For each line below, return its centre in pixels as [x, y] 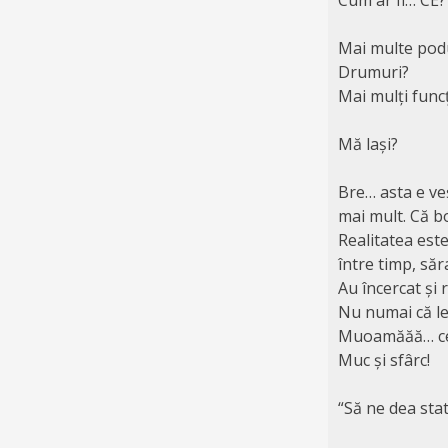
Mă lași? [367, 143]
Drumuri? [373, 71]
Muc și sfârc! [383, 359]
